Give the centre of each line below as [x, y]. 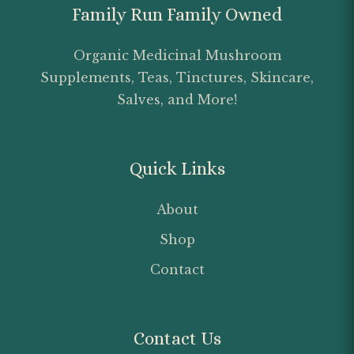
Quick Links [177, 168]
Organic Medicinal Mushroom [177, 55]
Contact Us [177, 338]
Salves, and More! [177, 99]
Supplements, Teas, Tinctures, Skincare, [177, 77]
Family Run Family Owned [177, 14]
